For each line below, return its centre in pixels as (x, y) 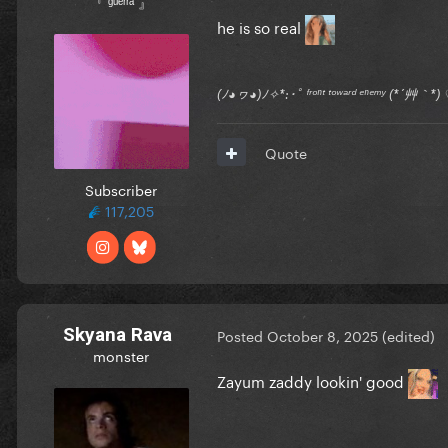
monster (121, 354)
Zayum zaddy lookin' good (312, 379)
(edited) (408, 335)
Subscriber (121, 188)
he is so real (261, 25)
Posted (242, 335)
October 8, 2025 (322, 335)
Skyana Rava (117, 334)
